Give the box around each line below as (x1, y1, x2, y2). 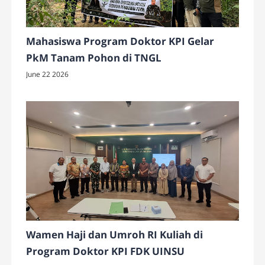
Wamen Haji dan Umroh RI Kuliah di (26, 227, 203, 241)
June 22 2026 (26, 69, 69, 79)
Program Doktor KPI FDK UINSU (26, 244, 185, 258)
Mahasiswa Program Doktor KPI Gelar (26, 34, 215, 48)
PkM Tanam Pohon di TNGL (26, 50, 162, 64)
